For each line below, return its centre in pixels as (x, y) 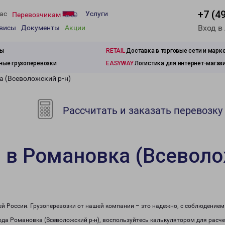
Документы (40, 28)
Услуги (97, 14)
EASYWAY (120, 63)
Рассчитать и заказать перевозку (142, 110)
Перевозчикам (37, 14)
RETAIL (116, 51)
